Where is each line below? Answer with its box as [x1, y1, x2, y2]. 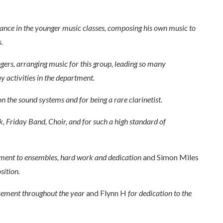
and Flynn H [86, 188, 128, 198]
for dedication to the [128, 188, 192, 198]
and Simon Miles [141, 152, 199, 162]
